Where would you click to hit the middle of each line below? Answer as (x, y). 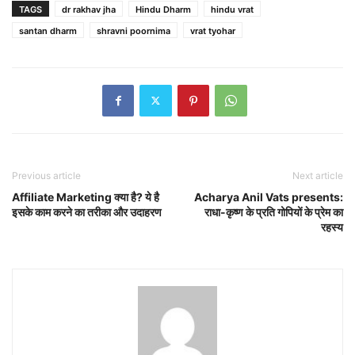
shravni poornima (134, 31)
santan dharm (48, 31)
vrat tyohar (213, 31)
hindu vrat (232, 9)
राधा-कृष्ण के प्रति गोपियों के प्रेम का (274, 212)
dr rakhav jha (89, 9)
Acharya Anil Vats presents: (269, 197)
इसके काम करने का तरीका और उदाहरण (87, 212)
